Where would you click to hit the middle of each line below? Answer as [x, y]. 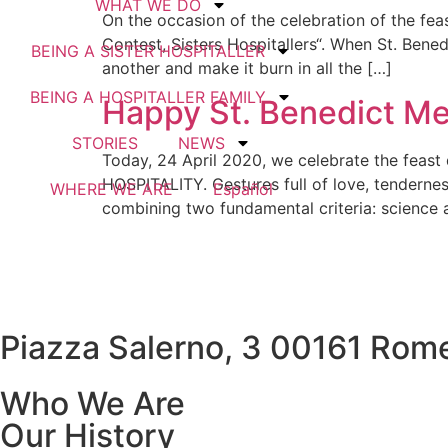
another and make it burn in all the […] [247, 68]
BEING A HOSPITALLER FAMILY [148, 97]
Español [242, 189]
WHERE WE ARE [111, 189]
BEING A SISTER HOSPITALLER [148, 51]
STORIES [104, 143]
